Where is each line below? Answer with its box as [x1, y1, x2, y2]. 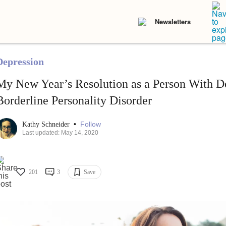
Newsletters [155, 17, 191, 26]
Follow [80, 120, 101, 129]
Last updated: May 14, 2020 [22, 129, 98, 137]
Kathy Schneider [22, 121, 72, 129]
